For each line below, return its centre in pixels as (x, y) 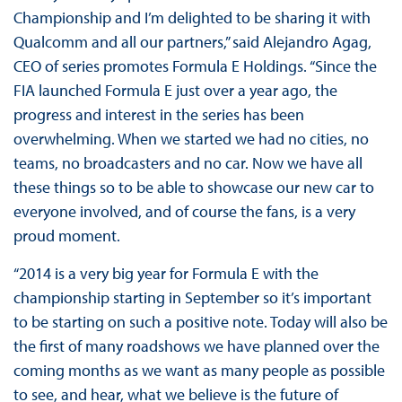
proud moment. (66, 235)
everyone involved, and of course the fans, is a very (184, 211)
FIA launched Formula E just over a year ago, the (175, 90)
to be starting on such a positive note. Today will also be (200, 321)
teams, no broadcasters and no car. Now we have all (188, 162)
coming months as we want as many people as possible (199, 370)
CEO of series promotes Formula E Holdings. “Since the (195, 66)
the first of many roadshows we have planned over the (196, 345)
